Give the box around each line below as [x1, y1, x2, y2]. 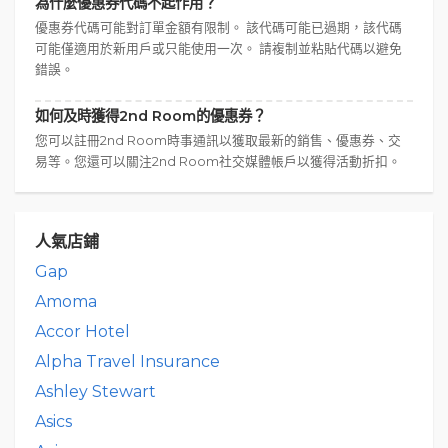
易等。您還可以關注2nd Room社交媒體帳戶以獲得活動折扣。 [35, 154, 401, 170]
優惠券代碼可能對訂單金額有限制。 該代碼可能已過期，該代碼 [35, 20, 402, 36]
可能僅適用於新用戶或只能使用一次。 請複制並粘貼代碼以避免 [35, 41, 402, 57]
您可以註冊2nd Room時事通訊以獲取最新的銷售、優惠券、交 [35, 133, 401, 149]
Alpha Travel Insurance [35, 352, 220, 372]
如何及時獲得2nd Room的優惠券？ [35, 107, 266, 126]
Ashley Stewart [35, 382, 156, 402]
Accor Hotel [35, 322, 130, 342]
